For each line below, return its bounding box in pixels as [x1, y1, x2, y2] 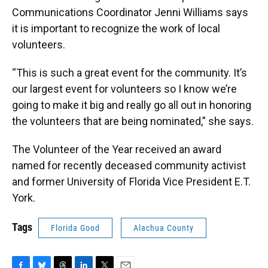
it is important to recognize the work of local [12, 22, 220, 35]
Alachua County [133, 223, 194, 233]
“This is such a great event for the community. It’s [12, 66, 247, 79]
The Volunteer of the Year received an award [12, 143, 221, 156]
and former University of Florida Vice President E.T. [12, 175, 251, 188]
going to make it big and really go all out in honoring [12, 99, 251, 111]
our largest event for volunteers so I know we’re [12, 83, 237, 95]
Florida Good [51, 223, 100, 233]
